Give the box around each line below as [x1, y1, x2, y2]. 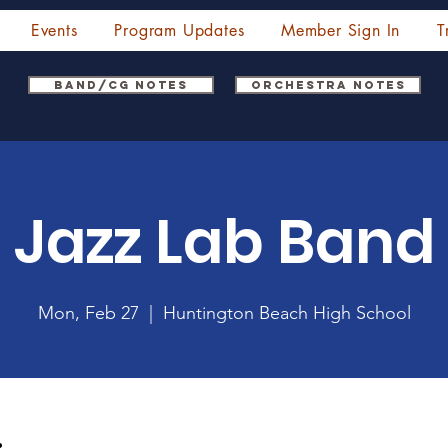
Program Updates [114, 20, 245, 41]
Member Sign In [281, 20, 401, 41]
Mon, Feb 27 [37, 302, 139, 324]
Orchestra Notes [250, 78, 406, 92]
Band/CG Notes [54, 78, 189, 92]
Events [30, 20, 78, 41]
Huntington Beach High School [162, 302, 411, 324]
